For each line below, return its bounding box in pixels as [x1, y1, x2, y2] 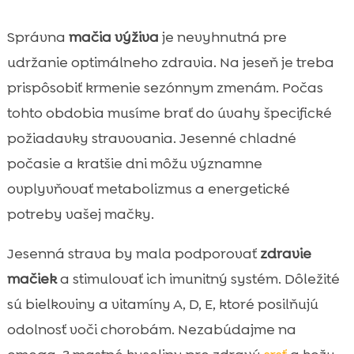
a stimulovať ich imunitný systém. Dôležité [56, 269, 340, 288]
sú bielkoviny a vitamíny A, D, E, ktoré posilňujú [6, 294, 318, 314]
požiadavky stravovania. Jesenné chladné [6, 128, 296, 148]
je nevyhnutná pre [158, 27, 287, 47]
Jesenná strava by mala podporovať [6, 243, 260, 263]
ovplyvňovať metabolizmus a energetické [6, 179, 290, 198]
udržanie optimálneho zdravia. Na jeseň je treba [6, 52, 334, 72]
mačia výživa [68, 27, 159, 47]
